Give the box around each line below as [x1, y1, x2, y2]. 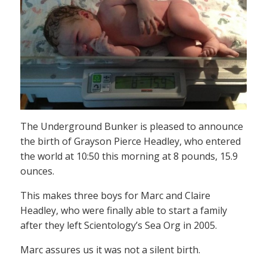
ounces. [20, 164, 54, 178]
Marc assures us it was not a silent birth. [20, 243, 200, 256]
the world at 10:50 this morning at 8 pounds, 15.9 [20, 149, 238, 163]
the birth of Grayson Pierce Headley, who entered [20, 134, 241, 148]
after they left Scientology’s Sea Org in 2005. [20, 218, 217, 232]
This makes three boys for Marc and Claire [20, 188, 210, 202]
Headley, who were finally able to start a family [20, 203, 227, 217]
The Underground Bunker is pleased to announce [20, 119, 243, 133]
